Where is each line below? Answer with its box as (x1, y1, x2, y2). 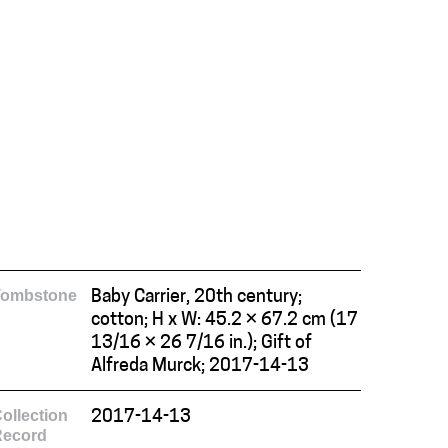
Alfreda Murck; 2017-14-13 (90, 356, 309, 376)
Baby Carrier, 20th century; (90, 287, 302, 307)
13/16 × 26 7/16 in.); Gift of (90, 333, 312, 353)
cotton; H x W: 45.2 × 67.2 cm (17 (90, 310, 358, 330)
